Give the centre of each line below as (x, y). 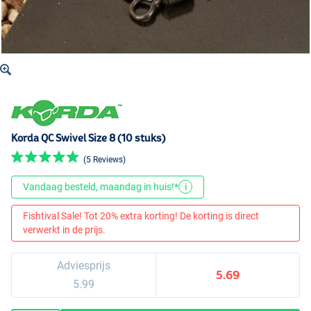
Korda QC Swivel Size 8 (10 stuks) (89, 138)
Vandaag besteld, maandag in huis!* (101, 187)
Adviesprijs (83, 265)
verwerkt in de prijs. (64, 230)
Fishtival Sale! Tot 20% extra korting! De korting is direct (141, 216)
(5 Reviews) (104, 159)
